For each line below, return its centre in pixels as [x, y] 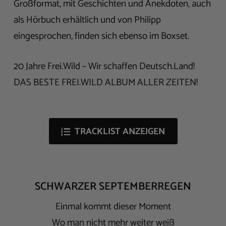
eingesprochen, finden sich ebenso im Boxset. [101, 36]
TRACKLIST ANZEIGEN [120, 132]
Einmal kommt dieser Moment [113, 206]
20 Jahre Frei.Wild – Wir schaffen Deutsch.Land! [104, 67]
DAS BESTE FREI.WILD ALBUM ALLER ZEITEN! [106, 83]
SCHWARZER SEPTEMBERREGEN [113, 187]
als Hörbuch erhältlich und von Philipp [87, 20]
